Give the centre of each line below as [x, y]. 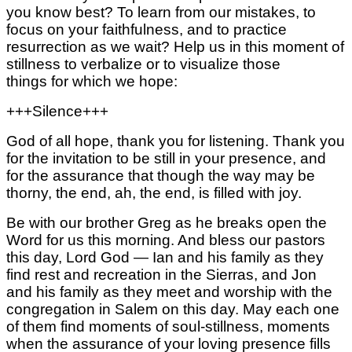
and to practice [237, 29]
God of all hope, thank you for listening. [139, 141]
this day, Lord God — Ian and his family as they [165, 257]
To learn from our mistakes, [210, 12]
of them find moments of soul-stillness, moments [168, 326]
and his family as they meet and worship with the [169, 291]
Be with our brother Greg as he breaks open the [167, 222]
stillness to [44, 64]
